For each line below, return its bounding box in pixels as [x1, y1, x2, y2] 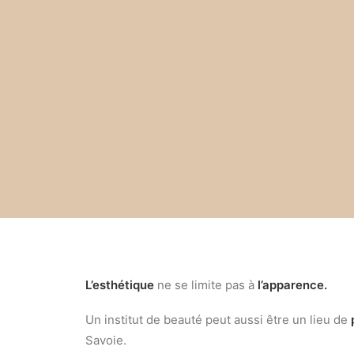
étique [118, 277, 154, 292]
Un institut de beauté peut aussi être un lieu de [85, 312, 351, 327]
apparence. [262, 277, 327, 292]
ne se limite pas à [154, 277, 258, 292]
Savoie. [85, 333, 126, 348]
